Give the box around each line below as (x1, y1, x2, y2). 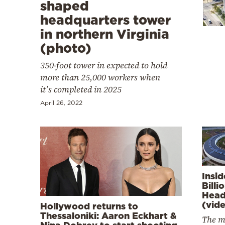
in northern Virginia (40, 26, 169, 41)
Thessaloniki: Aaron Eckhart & (40, 210, 177, 221)
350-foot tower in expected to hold (40, 59, 167, 71)
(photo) (40, 40, 91, 55)
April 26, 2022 (40, 99, 82, 106)
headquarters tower (40, 12, 171, 27)
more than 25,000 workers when (40, 71, 160, 83)
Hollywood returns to (40, 201, 138, 211)
